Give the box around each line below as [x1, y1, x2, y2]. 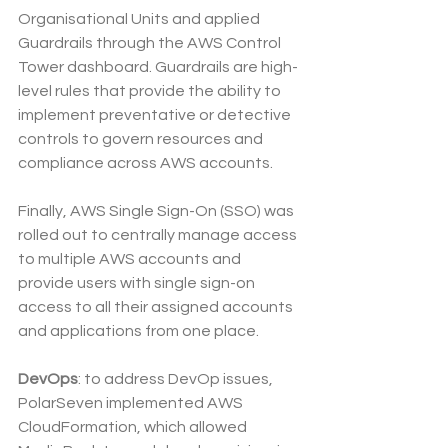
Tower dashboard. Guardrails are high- [18, 59, 298, 76]
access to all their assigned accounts [18, 299, 296, 316]
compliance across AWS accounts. [18, 155, 273, 172]
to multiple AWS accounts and [18, 251, 244, 268]
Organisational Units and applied [18, 11, 263, 28]
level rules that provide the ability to [18, 83, 284, 100]
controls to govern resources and [18, 131, 266, 148]
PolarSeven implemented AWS [18, 395, 246, 412]
